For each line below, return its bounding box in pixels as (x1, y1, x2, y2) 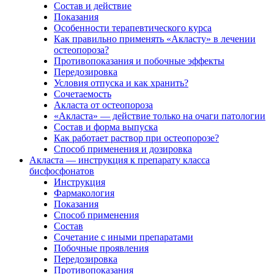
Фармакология (54, 187, 114, 198)
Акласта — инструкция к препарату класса (29, 154, 210, 165)
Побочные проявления (54, 242, 149, 253)
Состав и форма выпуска (54, 121, 158, 132)
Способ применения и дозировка (54, 143, 192, 154)
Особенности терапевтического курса (54, 22, 212, 33)
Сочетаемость (54, 88, 111, 99)
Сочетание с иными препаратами (54, 231, 193, 242)
